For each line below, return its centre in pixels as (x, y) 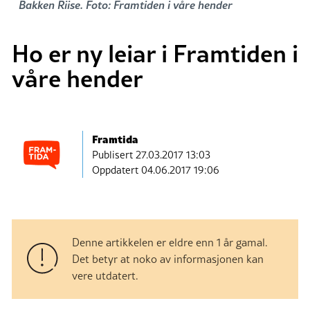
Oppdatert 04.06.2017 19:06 (156, 170)
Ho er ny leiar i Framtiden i (155, 52)
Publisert (114, 155)
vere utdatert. (105, 275)
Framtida (115, 139)
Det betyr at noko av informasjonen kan (168, 258)
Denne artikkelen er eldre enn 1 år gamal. (170, 242)
